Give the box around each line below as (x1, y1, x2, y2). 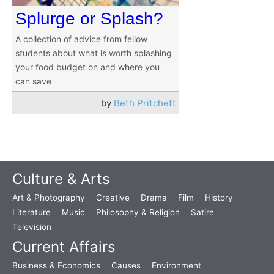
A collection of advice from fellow (15, 34, 147, 45)
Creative (96, 193, 130, 203)
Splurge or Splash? (15, 9, 163, 29)
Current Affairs (12, 238, 116, 256)
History (205, 193, 233, 203)
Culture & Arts (12, 170, 110, 188)
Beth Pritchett (114, 97, 176, 109)
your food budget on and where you (15, 62, 160, 73)
